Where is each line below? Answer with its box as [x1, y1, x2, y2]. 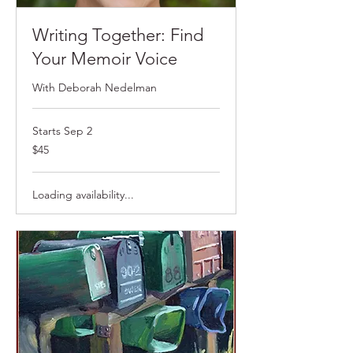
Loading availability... [32, 187, 134, 202]
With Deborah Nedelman [32, 80, 157, 95]
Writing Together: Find [32, 24, 203, 46]
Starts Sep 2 [32, 123, 92, 138]
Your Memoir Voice [32, 47, 177, 69]
